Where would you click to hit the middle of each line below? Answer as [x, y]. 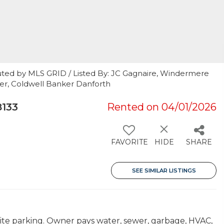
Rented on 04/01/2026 [162, 107]
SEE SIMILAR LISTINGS [164, 170]
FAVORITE [129, 142]
